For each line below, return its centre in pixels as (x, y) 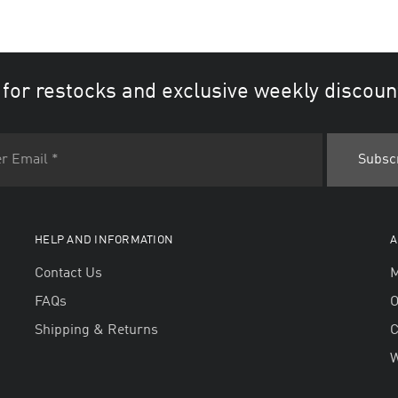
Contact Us (68, 274)
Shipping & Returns (96, 330)
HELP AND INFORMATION (104, 240)
